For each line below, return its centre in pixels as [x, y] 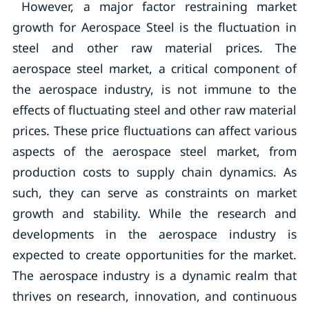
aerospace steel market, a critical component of [154, 68]
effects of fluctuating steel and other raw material [154, 110]
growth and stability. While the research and [154, 213]
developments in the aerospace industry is [154, 234]
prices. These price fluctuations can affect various [154, 130]
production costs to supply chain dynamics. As [154, 172]
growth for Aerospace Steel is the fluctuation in [154, 27]
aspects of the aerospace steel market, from [154, 151]
